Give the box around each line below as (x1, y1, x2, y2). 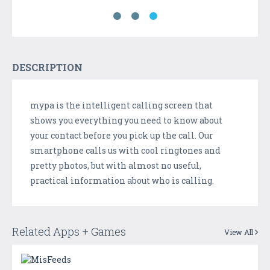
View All (224, 227, 255, 237)
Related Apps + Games (12, 224, 126, 239)
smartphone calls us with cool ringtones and (30, 144, 221, 156)
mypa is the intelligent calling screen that (30, 99, 213, 111)
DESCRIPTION (12, 60, 83, 74)
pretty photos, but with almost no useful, (30, 159, 201, 171)
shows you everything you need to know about (30, 114, 222, 126)
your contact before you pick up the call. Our (30, 129, 213, 141)
